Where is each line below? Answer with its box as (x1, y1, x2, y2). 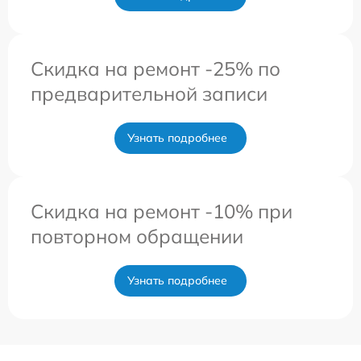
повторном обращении (31, 224, 243, 248)
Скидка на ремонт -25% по (31, 56, 280, 81)
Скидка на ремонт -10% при (31, 199, 293, 223)
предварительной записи (31, 81, 268, 106)
